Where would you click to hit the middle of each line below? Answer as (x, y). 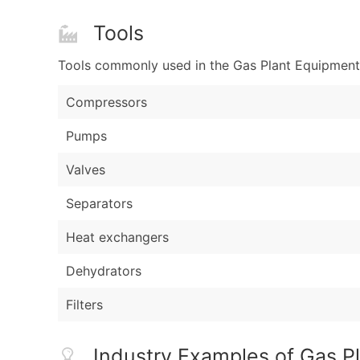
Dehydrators (104, 271)
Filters (84, 305)
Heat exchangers (117, 237)
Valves (86, 170)
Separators (99, 204)
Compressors (106, 102)
